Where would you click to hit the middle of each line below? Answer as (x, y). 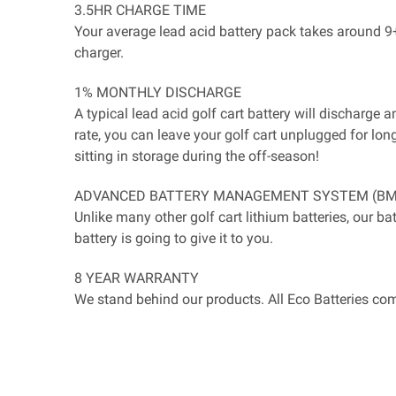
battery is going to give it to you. (174, 239)
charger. (99, 53)
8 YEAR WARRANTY (137, 278)
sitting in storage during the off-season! (197, 156)
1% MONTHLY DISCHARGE (158, 93)
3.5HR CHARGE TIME (140, 11)
